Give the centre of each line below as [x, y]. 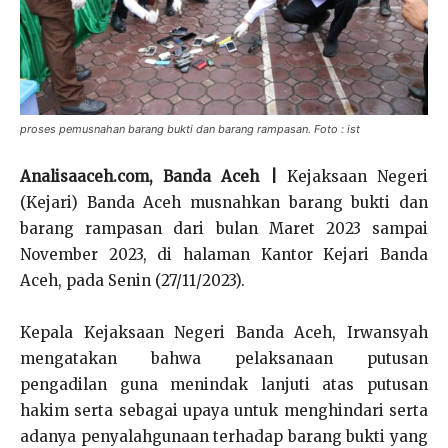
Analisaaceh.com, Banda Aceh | [148, 176]
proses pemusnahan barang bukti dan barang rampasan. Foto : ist [190, 128]
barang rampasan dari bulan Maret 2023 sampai [224, 228]
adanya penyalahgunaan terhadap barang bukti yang [224, 436]
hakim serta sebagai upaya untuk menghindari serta [224, 410]
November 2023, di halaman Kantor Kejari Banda [224, 254]
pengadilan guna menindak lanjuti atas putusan [224, 384]
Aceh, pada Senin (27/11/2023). [132, 280]
